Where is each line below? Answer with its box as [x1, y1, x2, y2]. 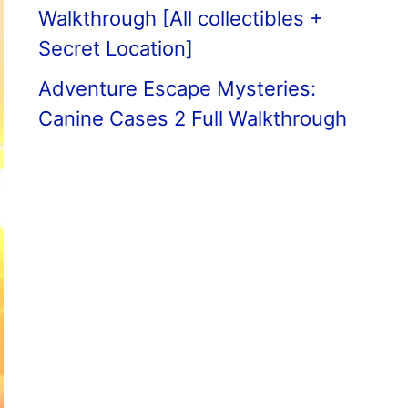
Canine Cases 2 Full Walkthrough [38, 107, 347, 130]
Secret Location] [38, 36, 193, 60]
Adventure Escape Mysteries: [38, 76, 316, 100]
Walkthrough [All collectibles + [38, 6, 323, 30]
